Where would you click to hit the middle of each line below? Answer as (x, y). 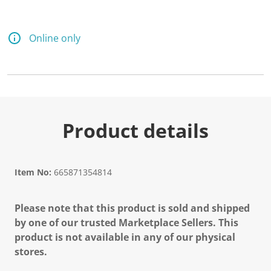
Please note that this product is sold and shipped (132, 208)
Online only (55, 38)
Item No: (33, 172)
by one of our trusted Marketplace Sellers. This (126, 223)
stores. (31, 252)
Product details (135, 130)
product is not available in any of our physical (125, 237)
